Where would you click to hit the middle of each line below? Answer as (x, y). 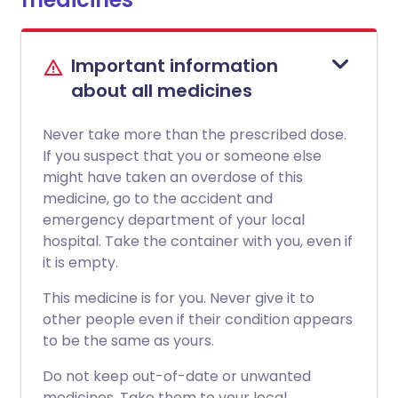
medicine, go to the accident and (158, 199)
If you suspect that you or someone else (182, 156)
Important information (175, 66)
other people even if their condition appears (198, 319)
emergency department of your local (174, 220)
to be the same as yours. (128, 341)
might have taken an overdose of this (173, 177)
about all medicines (162, 91)
